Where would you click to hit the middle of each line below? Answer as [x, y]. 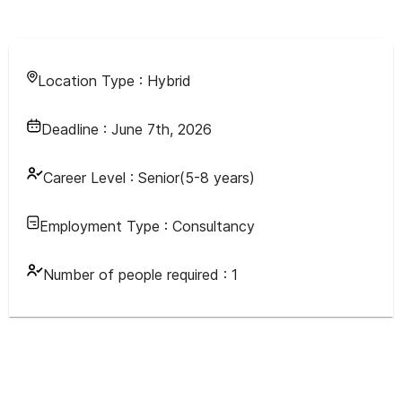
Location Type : [92, 81]
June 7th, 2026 [162, 129]
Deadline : [76, 129]
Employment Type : [106, 226]
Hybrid [169, 81]
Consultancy [214, 226]
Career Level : [88, 178]
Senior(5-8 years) [197, 178]
